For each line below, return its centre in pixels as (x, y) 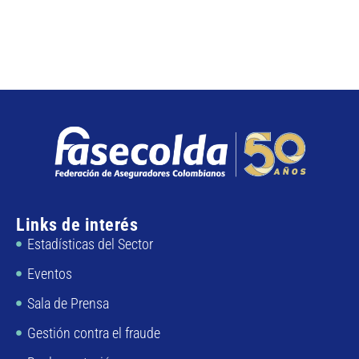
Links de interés (77, 224)
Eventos (49, 273)
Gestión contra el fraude (93, 333)
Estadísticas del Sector (90, 244)
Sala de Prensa (68, 303)
